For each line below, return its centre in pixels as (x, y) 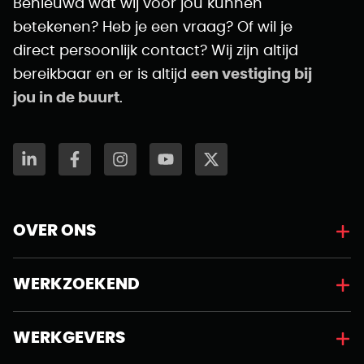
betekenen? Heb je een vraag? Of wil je (153, 28)
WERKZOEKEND (76, 284)
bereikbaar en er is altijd (102, 75)
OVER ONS (54, 231)
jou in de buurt (66, 98)
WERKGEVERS (69, 338)
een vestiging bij (251, 75)
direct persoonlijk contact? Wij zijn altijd (156, 51)
